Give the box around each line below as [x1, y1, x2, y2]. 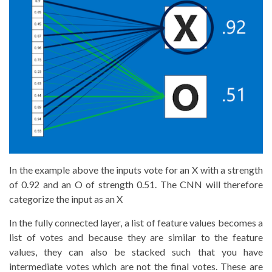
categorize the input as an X [9, 192, 123, 205]
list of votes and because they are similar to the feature [9, 231, 263, 243]
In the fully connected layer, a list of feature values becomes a [9, 216, 263, 228]
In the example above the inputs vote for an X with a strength [9, 163, 263, 175]
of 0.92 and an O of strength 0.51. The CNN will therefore [9, 178, 263, 190]
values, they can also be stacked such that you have [9, 245, 263, 257]
